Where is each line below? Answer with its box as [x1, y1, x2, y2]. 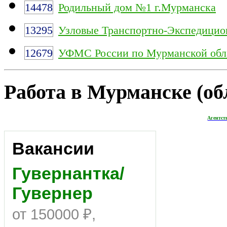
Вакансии [12, 138, 94, 158]
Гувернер [12, 183, 93, 203]
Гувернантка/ [12, 163, 124, 183]
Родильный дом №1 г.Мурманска [58, 1, 216, 14]
